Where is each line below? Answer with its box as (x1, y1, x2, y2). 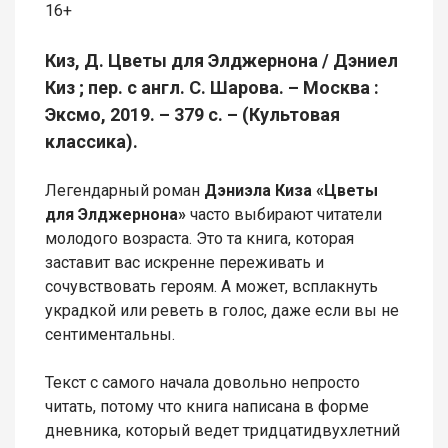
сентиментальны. (45, 325, 175, 345)
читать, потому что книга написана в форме (45, 397, 369, 417)
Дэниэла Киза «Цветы (204, 181, 378, 201)
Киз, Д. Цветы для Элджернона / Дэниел (45, 50, 398, 72)
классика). (45, 131, 138, 153)
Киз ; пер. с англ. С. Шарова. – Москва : (45, 77, 379, 99)
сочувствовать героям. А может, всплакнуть (45, 277, 378, 297)
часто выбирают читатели (190, 205, 382, 225)
